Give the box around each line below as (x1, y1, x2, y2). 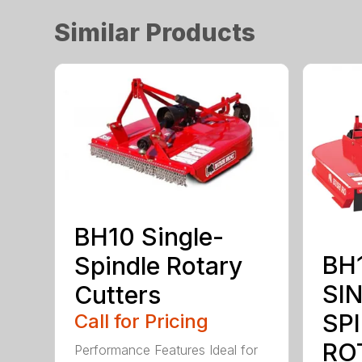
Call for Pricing (74, 309, 209, 334)
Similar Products (54, 17, 256, 47)
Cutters (74, 280, 162, 310)
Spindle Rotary (74, 251, 243, 281)
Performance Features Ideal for (74, 342, 259, 359)
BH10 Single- (74, 222, 225, 252)
